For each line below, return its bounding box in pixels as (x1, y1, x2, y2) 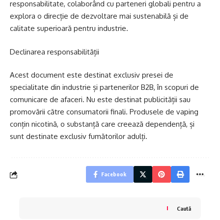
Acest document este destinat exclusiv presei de (10, 70, 173, 80)
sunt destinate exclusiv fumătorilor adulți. (10, 132, 147, 141)
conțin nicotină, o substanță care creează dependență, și (10, 119, 194, 129)
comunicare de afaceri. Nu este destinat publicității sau (10, 95, 191, 105)
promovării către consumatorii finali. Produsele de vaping (10, 107, 198, 117)
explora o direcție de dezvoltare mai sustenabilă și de (10, 11, 189, 21)
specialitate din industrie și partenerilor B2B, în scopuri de (10, 82, 199, 92)
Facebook (101, 171, 126, 178)
